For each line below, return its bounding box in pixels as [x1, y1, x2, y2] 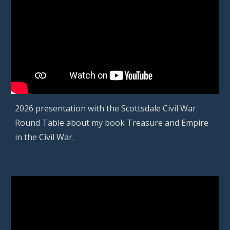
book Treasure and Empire [103, 117, 209, 128]
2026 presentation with [15, 102, 107, 114]
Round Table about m [15, 117, 99, 128]
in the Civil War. [15, 131, 74, 143]
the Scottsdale [106, 102, 163, 114]
